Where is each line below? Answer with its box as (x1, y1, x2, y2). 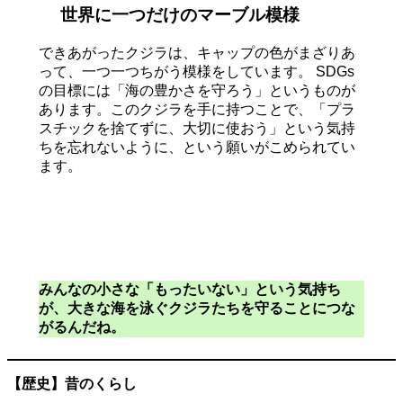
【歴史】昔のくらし (7, 375, 137, 391)
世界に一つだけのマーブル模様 (55, 5, 300, 25)
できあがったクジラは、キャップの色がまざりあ (38, 44, 355, 60)
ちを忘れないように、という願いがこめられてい (38, 139, 355, 155)
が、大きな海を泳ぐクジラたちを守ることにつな (38, 300, 355, 316)
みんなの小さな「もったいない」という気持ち (38, 281, 341, 297)
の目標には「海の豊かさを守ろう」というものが (38, 82, 355, 98)
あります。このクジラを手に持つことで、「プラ (38, 101, 355, 117)
